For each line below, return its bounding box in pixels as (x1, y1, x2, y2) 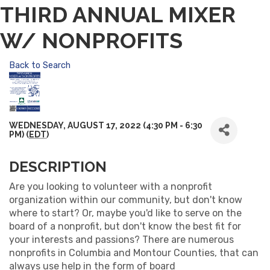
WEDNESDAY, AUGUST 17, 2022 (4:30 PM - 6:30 (9, 121, 202, 131)
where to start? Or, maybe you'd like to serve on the (9, 207, 242, 219)
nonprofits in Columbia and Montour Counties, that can (9, 246, 259, 259)
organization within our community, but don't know (9, 193, 242, 206)
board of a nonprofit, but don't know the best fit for (9, 220, 241, 232)
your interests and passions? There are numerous (9, 233, 234, 245)
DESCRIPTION (9, 157, 107, 175)
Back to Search (9, 60, 71, 71)
